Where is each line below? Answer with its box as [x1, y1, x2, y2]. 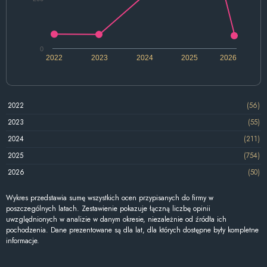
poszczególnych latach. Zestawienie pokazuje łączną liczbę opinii [6, 203, 210, 214]
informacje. [6, 235, 39, 246]
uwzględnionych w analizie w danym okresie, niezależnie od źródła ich [6, 213, 226, 225]
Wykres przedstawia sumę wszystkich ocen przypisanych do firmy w [6, 192, 213, 203]
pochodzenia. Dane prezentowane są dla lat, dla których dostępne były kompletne [6, 224, 259, 235]
